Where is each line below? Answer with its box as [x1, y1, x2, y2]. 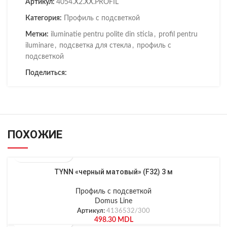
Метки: [25, 31, 49, 38]
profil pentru [159, 31, 198, 38]
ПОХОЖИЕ [8, 128, 62, 141]
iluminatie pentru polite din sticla [51, 31, 153, 38]
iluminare [25, 42, 54, 49]
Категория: [25, 15, 62, 22]
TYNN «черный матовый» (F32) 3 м [54, 168, 173, 176]
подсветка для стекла [59, 42, 131, 49]
